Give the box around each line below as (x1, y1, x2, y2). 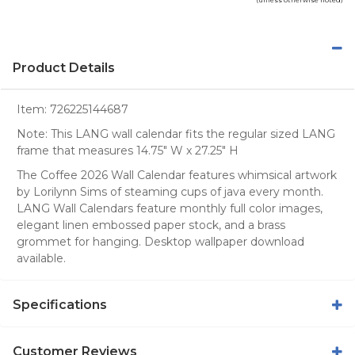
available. (17, 250, 66, 265)
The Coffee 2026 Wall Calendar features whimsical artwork (17, 167, 337, 182)
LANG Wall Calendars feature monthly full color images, (17, 200, 323, 216)
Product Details (13, 59, 115, 75)
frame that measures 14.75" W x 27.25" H (17, 143, 239, 158)
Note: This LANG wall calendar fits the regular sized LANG (17, 126, 335, 141)
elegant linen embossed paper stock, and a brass (17, 217, 285, 232)
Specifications (13, 296, 107, 312)
